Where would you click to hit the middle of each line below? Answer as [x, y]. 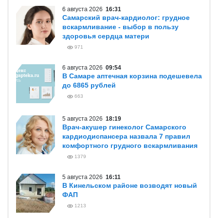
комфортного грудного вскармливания [130, 145]
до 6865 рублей [89, 85]
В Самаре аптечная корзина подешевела [132, 76]
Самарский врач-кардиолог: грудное [126, 18]
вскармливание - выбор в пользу [120, 27]
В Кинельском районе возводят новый [130, 185]
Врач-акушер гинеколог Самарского [124, 127]
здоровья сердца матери [106, 36]
